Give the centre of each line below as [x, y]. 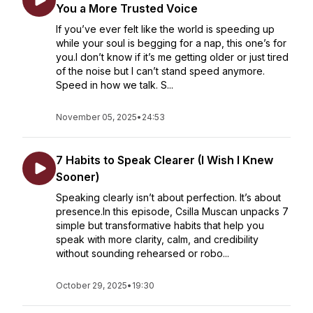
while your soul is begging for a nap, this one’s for [171, 43]
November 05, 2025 [96, 117]
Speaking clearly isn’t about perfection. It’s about [168, 197]
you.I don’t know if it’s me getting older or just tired [172, 57]
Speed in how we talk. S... [115, 85]
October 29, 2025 [92, 285]
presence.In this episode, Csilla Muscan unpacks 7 [172, 211]
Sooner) [78, 177]
